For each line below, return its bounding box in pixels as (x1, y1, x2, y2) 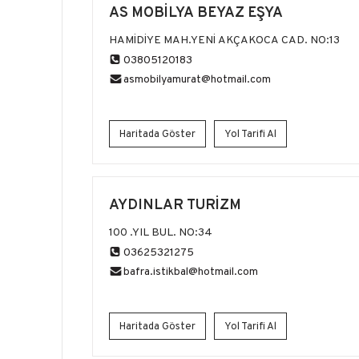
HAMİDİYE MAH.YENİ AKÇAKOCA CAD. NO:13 (109, 32, 340, 46)
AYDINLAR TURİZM (109, 195, 241, 213)
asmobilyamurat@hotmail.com (123, 71, 271, 86)
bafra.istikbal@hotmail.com (123, 264, 258, 278)
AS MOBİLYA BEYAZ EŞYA (109, 2, 283, 21)
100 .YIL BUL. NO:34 (109, 224, 212, 239)
